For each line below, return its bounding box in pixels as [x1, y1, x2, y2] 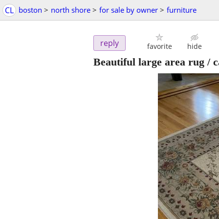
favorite [147, 42, 172, 51]
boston [19, 5, 42, 15]
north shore [51, 5, 90, 15]
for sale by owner [99, 5, 158, 15]
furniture [167, 5, 197, 15]
